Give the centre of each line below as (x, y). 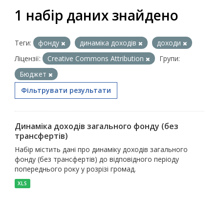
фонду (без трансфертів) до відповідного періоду (97, 159)
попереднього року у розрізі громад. (75, 169)
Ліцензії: (28, 58)
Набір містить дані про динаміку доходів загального (101, 149)
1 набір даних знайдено (97, 15)
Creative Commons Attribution (97, 58)
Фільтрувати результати (66, 90)
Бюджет (34, 74)
